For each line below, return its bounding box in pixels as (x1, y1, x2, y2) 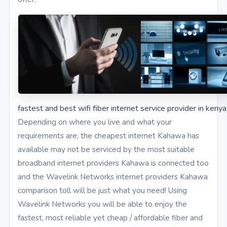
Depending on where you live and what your (18, 117, 172, 128)
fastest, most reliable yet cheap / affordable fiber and (18, 212, 203, 223)
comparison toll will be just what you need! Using (18, 185, 187, 196)
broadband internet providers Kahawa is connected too (18, 158, 209, 169)
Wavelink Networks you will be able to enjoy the (18, 199, 187, 210)
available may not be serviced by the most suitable (18, 144, 195, 155)
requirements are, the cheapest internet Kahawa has (18, 130, 199, 141)
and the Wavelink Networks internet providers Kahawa (18, 171, 208, 182)
